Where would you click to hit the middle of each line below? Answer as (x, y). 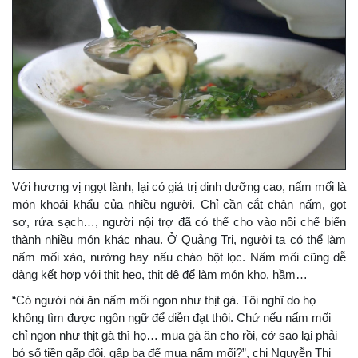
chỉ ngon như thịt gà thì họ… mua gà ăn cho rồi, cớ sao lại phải (175, 335)
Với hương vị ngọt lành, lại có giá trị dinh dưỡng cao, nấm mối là (179, 187)
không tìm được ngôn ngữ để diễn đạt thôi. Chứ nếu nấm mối (171, 318)
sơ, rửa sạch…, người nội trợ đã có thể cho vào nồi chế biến (179, 222)
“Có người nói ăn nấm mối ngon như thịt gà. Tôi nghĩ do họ (164, 300)
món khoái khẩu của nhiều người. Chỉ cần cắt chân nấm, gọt (179, 204)
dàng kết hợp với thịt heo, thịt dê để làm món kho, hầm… (160, 274)
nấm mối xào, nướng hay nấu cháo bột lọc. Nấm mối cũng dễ (179, 257)
